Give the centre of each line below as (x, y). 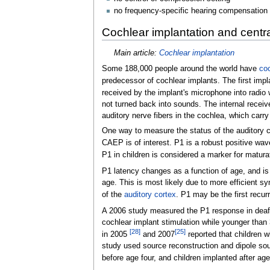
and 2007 (157, 235)
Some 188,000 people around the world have (180, 69)
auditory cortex (150, 195)
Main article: (136, 53)
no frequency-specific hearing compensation (190, 11)
